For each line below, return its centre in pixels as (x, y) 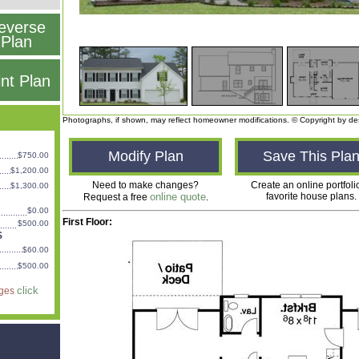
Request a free (116, 197)
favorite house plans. (311, 196)
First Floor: (87, 222)
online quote (177, 197)
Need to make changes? (145, 185)
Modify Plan (145, 156)
